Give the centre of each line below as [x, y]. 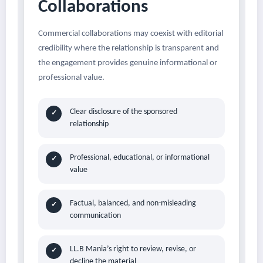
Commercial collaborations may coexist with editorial [131, 34]
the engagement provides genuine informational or [128, 63]
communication [95, 216]
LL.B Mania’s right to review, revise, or [133, 249]
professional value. [71, 78]
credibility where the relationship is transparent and [129, 49]
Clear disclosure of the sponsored [124, 112]
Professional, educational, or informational [140, 158]
